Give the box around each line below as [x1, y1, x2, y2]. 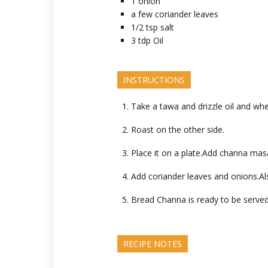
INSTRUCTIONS [123, 74, 185, 86]
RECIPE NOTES [123, 238, 182, 249]
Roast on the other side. [130, 124, 224, 135]
